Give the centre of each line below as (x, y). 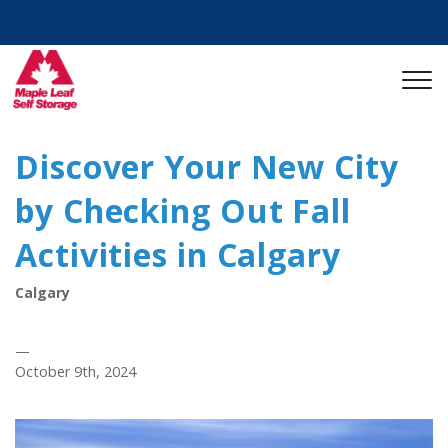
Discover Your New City (207, 166)
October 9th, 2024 (75, 371)
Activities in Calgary (178, 254)
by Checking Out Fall (183, 210)
